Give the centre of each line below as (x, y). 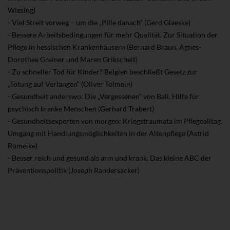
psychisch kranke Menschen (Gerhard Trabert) (81, 109)
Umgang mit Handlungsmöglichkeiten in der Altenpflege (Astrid (108, 133)
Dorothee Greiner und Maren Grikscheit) (73, 60)
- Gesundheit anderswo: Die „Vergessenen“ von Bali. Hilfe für (103, 97)
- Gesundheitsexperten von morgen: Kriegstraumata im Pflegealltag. (115, 121)
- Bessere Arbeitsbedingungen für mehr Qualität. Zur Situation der (113, 35)
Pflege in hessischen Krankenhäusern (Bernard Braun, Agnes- (104, 47)
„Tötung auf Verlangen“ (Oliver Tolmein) (70, 84)
